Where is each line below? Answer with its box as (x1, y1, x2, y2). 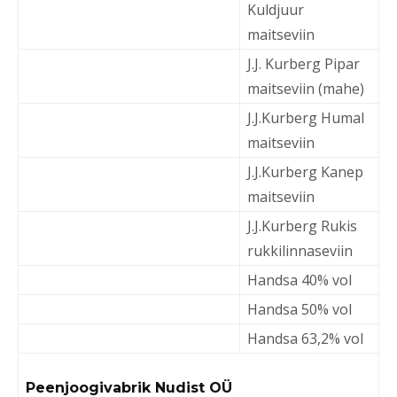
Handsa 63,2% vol (247, 329, 363, 348)
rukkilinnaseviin (247, 241, 353, 261)
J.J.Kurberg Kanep (247, 162, 363, 182)
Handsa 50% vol (247, 300, 352, 319)
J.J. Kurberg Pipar (247, 54, 360, 74)
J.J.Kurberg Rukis (247, 216, 357, 236)
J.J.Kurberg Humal (247, 108, 364, 128)
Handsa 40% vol (247, 270, 352, 290)
